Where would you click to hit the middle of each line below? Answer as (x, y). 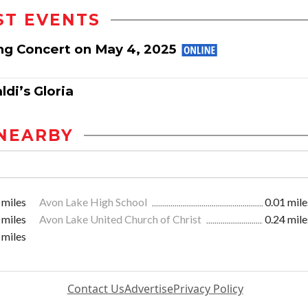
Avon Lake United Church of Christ (121, 219)
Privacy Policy (208, 289)
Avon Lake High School (94, 202)
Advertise (148, 289)
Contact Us (96, 289)
